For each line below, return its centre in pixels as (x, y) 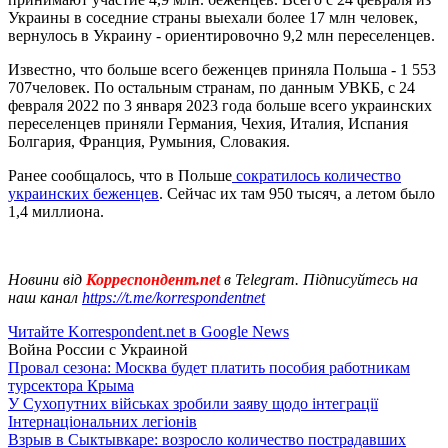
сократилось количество (316, 175)
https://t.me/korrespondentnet (173, 297)
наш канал (45, 297)
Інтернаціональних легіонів (102, 421)
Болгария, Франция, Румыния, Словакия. (149, 141)
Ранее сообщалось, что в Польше (120, 175)
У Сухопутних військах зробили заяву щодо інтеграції (193, 403)
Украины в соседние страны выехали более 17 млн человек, (213, 17)
